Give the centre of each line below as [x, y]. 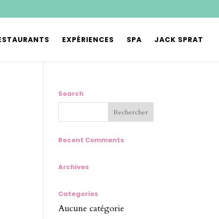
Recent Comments [91, 140]
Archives [74, 167]
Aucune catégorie [91, 208]
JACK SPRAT [179, 40]
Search [71, 94]
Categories [78, 194]
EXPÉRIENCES [88, 40]
